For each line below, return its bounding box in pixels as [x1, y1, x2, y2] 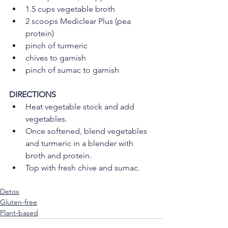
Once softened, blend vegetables [25, 126, 149, 136]
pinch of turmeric [25, 41, 88, 51]
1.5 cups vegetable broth [25, 4, 115, 14]
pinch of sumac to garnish [25, 65, 119, 75]
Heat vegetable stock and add [25, 102, 136, 112]
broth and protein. [25, 151, 92, 161]
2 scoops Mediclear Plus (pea [25, 16, 133, 26]
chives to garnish [25, 53, 86, 63]
